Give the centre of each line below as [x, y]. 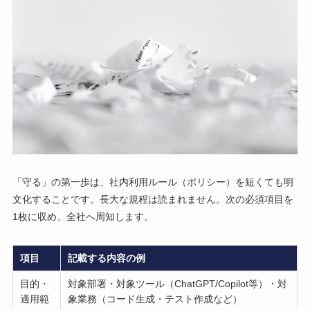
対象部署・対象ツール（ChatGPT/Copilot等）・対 [178, 283]
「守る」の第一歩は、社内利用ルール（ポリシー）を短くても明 [153, 182]
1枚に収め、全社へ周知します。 [83, 216]
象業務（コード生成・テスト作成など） [155, 299]
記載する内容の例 [107, 258]
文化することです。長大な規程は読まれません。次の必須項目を [153, 199]
